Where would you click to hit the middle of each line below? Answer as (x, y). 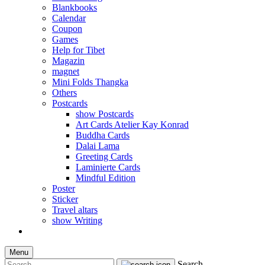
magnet (66, 71)
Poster (64, 188)
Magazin (68, 61)
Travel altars (75, 210)
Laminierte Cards (108, 167)
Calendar (69, 18)
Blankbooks (75, 7)
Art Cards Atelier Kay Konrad (132, 125)
